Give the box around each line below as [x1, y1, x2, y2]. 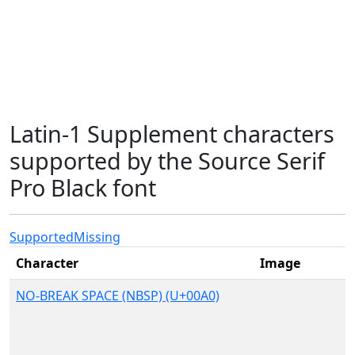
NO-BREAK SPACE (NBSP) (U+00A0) [16, 287, 219, 304]
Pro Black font [10, 172, 156, 203]
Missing [74, 228, 120, 246]
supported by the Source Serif [10, 145, 325, 176]
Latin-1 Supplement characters [10, 118, 334, 149]
